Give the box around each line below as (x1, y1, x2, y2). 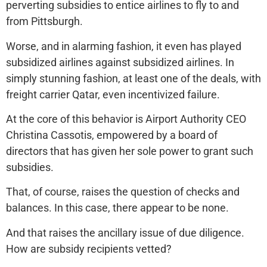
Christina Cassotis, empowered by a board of (6, 128, 218, 141)
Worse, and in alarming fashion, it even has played (6, 39, 241, 52)
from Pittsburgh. (6, 15, 83, 28)
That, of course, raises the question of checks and (6, 185, 240, 198)
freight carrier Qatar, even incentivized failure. (6, 88, 220, 101)
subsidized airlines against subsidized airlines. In (6, 55, 234, 69)
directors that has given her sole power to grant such (6, 144, 253, 157)
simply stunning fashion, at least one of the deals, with (6, 72, 261, 85)
